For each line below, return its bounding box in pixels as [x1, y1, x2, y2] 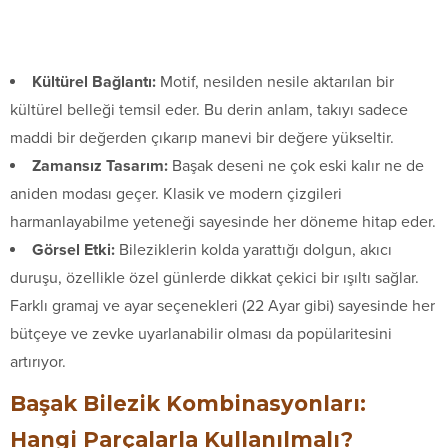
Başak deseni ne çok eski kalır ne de [168, 155, 424, 176]
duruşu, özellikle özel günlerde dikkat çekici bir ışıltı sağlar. [10, 267, 419, 288]
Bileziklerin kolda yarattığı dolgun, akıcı [115, 239, 392, 260]
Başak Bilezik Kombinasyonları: [10, 390, 366, 416]
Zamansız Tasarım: [32, 155, 168, 176]
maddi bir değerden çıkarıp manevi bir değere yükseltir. [10, 127, 394, 148]
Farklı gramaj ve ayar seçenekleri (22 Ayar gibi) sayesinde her [10, 295, 435, 316]
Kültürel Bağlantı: [32, 71, 156, 92]
